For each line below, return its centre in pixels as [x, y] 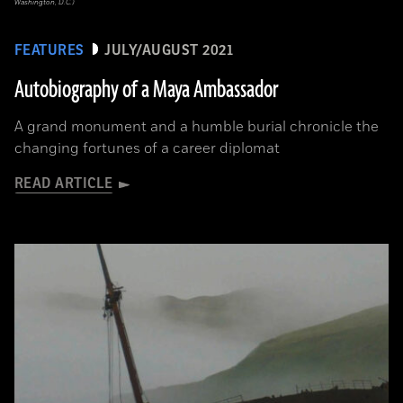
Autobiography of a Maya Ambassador [147, 90]
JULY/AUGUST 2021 [169, 50]
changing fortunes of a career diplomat [147, 148]
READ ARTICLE [64, 184]
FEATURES [49, 50]
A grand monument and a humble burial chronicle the [197, 127]
